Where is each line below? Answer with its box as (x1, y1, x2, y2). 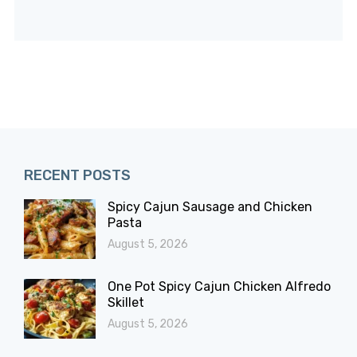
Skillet (108, 295, 144, 311)
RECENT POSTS (24, 167, 131, 185)
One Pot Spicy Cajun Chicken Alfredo (108, 279, 331, 295)
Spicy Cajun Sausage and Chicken (108, 199, 312, 215)
